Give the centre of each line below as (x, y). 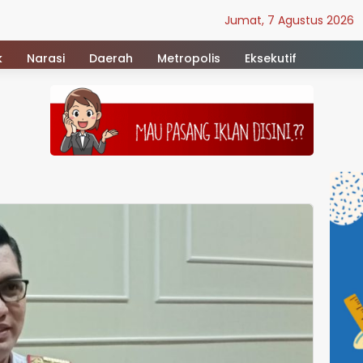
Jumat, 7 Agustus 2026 (289, 20)
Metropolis (189, 58)
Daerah (111, 58)
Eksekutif (271, 58)
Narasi (46, 58)
